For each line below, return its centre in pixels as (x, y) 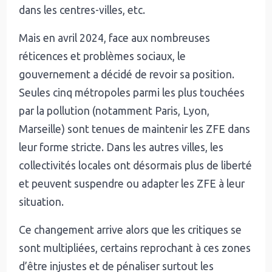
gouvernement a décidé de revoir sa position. (127, 74)
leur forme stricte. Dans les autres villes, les (121, 147)
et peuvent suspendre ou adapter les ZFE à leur (132, 183)
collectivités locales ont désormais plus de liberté (136, 165)
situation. (42, 202)
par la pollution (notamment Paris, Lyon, (114, 110)
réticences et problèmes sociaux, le (103, 56)
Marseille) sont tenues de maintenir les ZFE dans (135, 129)
